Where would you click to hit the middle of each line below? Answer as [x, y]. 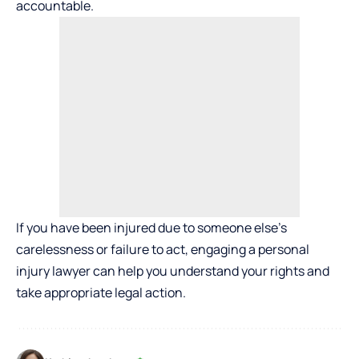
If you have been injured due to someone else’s [151, 228]
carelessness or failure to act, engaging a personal [163, 250]
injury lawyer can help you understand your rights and [173, 271]
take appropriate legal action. [101, 293]
